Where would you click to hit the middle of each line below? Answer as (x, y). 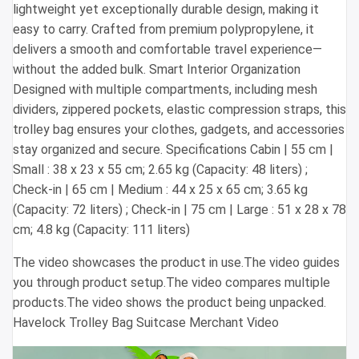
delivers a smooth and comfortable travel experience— (167, 50)
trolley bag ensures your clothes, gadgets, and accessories (179, 130)
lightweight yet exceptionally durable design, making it (166, 10)
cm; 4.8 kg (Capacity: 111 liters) (101, 230)
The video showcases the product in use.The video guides (176, 263)
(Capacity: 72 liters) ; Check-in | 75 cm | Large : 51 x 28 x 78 (179, 210)
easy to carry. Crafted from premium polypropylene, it (163, 30)
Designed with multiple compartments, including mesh (165, 90)
